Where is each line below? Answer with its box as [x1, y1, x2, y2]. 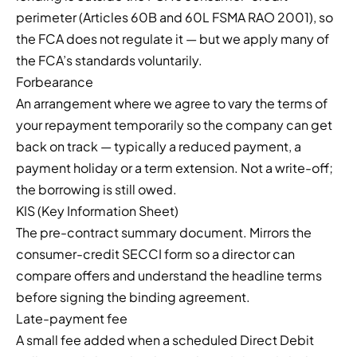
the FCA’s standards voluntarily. [16, 52, 202, 69]
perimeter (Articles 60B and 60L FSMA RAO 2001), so [16, 9, 333, 26]
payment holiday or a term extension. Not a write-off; [16, 159, 333, 177]
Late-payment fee [16, 310, 127, 328]
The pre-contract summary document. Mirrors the [16, 224, 312, 241]
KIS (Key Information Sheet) [16, 202, 178, 220]
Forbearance [16, 73, 93, 91]
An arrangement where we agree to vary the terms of [16, 95, 328, 112]
